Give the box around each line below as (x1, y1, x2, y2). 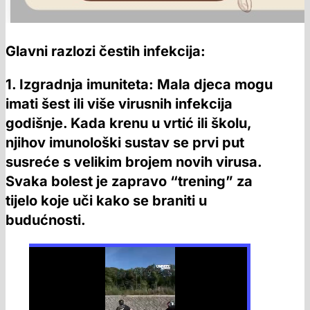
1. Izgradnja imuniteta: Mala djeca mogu (6, 75, 273, 93)
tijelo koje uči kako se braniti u (6, 192, 207, 209)
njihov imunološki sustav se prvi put (6, 134, 244, 151)
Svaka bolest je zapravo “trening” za (6, 172, 253, 190)
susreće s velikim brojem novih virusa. (6, 153, 262, 170)
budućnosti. (6, 211, 86, 228)
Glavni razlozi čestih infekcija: (6, 42, 206, 60)
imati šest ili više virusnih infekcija (6, 95, 232, 112)
